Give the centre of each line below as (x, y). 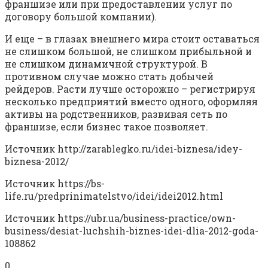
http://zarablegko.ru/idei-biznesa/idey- (150, 149)
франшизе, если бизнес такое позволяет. (106, 127)
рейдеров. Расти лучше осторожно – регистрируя (130, 89)
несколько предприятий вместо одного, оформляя (131, 102)
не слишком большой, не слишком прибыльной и (128, 51)
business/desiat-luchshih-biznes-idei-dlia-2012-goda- (132, 231)
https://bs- (81, 184)
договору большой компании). (81, 17)
